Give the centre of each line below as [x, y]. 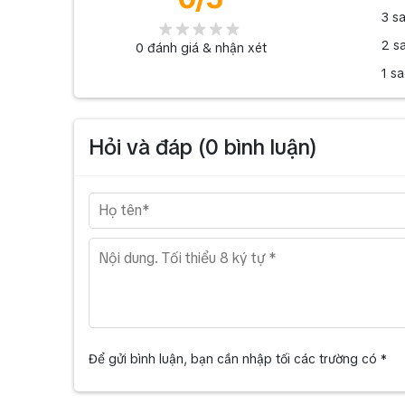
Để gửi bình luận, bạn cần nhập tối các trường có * [238, 359]
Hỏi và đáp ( [147, 146]
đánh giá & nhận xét [205, 48]
